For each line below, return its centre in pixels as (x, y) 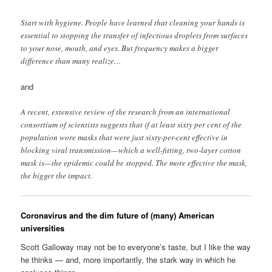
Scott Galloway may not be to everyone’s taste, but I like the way (136, 247)
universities (43, 228)
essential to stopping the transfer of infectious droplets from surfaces (134, 36)
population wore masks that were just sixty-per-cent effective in (124, 138)
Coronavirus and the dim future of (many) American (118, 215)
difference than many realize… (71, 61)
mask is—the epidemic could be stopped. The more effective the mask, (134, 163)
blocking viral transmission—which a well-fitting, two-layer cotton (131, 150)
